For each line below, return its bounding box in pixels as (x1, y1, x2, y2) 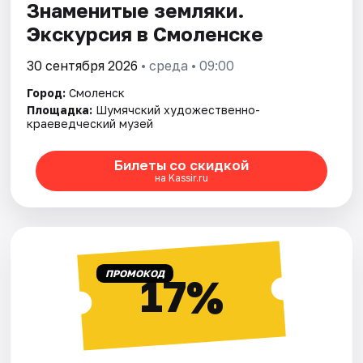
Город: (27, 85, 66, 100)
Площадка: (27, 102, 93, 117)
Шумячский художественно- (96, 102, 261, 117)
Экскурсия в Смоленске (27, 21, 264, 45)
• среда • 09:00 (138, 57, 235, 74)
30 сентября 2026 (27, 57, 139, 74)
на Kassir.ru (154, 172, 208, 185)
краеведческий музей (27, 116, 154, 130)
